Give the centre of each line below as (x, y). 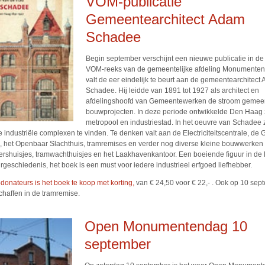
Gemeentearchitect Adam (165, 19)
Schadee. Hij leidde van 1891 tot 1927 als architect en (172, 91)
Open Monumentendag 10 (166, 226)
